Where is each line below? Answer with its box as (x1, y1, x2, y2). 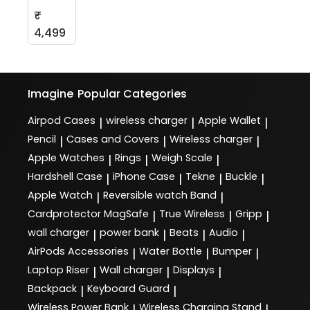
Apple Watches (28, 150, 104, 165)
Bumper (212, 244, 252, 258)
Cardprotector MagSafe (28, 206, 149, 221)
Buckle (226, 169, 257, 183)
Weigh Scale (152, 150, 212, 165)
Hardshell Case (28, 169, 102, 183)
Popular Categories (77, 85, 188, 102)
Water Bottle (139, 244, 202, 258)
